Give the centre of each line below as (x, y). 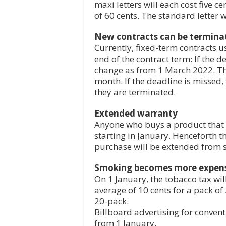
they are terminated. (135, 92)
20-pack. (111, 201)
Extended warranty (136, 114)
